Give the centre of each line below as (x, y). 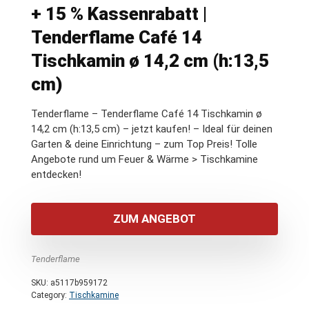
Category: (50, 295)
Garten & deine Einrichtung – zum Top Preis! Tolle (144, 144)
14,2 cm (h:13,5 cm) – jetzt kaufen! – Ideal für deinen (152, 129)
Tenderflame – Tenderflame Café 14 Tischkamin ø (147, 113)
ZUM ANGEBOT (154, 218)
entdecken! (56, 174)
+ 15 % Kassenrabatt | (119, 13)
